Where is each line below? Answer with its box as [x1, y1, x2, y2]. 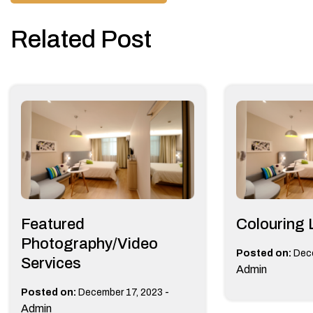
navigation [10, 5, 153, 38]
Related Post [10, 25, 152, 52]
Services [21, 254, 81, 272]
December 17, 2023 [78, 286, 163, 298]
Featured [21, 215, 85, 233]
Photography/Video [21, 235, 158, 252]
